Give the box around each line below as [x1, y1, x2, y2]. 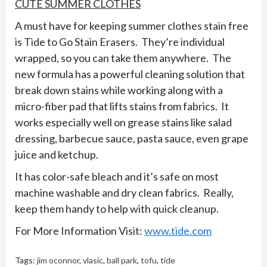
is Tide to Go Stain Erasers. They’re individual [15, 35, 225, 48]
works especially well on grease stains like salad [15, 116, 232, 129]
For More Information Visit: [15, 224, 144, 237]
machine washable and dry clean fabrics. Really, [15, 186, 234, 199]
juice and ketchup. [15, 148, 98, 161]
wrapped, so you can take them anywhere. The [15, 51, 231, 64]
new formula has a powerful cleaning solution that [15, 67, 245, 80]
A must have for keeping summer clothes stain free [15, 19, 249, 32]
